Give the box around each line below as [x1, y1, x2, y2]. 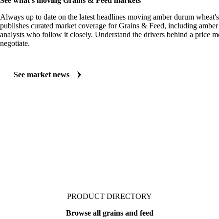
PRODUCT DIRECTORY [67, 192, 152, 200]
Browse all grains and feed [66, 208, 153, 217]
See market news [14, 70, 69, 79]
